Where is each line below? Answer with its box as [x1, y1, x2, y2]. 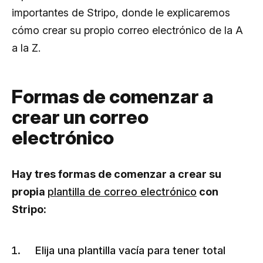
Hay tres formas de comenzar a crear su [12, 167, 221, 180]
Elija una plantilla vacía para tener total [35, 244, 225, 257]
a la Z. [12, 41, 41, 54]
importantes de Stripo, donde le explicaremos [12, 6, 230, 19]
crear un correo [12, 105, 149, 129]
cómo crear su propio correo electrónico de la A [12, 23, 243, 36]
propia [12, 185, 48, 198]
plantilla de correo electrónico [48, 185, 197, 198]
